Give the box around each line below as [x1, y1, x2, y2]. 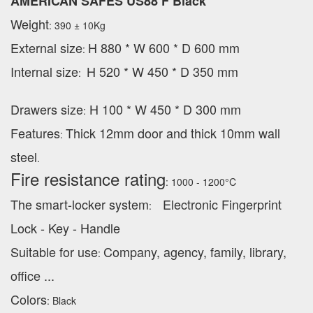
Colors [10, 290, 47, 309]
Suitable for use [10, 242, 98, 261]
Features [10, 124, 60, 143]
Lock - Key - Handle [10, 219, 120, 238]
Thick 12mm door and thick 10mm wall [66, 124, 280, 143]
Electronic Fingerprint [159, 195, 282, 214]
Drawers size [10, 100, 83, 119]
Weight [10, 15, 49, 34]
